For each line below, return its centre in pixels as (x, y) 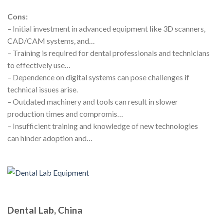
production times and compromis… (65, 113)
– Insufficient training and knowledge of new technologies (103, 126)
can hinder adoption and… (50, 138)
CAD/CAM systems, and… (51, 40)
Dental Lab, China (45, 210)
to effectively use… (39, 65)
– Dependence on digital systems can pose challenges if (98, 77)
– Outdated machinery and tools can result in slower (93, 101)
